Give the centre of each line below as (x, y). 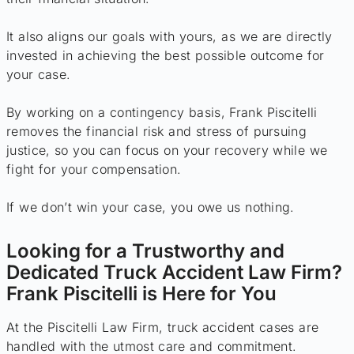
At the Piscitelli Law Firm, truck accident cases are (163, 327)
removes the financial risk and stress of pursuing (156, 131)
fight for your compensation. (94, 169)
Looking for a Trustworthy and (145, 250)
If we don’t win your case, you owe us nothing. (151, 207)
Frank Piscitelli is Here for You (141, 293)
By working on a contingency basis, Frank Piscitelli (162, 112)
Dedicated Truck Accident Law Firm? (174, 272)
